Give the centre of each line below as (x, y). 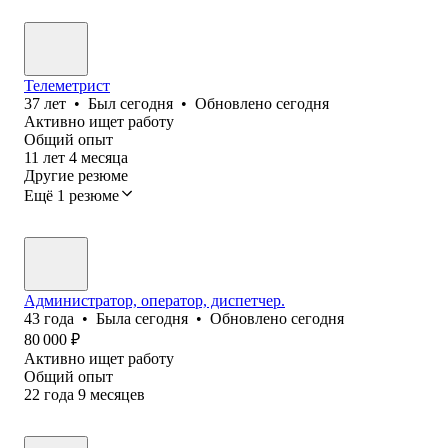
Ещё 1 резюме (71, 195)
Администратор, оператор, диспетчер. (154, 300)
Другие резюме (76, 175)
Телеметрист (67, 85)
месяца (104, 157)
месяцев (117, 394)
